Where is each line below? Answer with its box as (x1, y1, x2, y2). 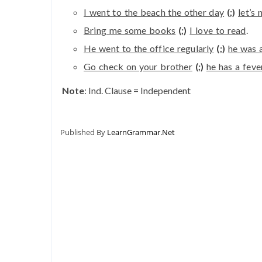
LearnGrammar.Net (107, 127, 175, 138)
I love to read (189, 25, 246, 36)
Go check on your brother (84, 61, 192, 73)
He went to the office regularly (84, 43, 214, 54)
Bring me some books (84, 25, 176, 36)
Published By (60, 127, 107, 138)
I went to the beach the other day (84, 6, 225, 18)
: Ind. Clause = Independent (84, 85, 191, 96)
